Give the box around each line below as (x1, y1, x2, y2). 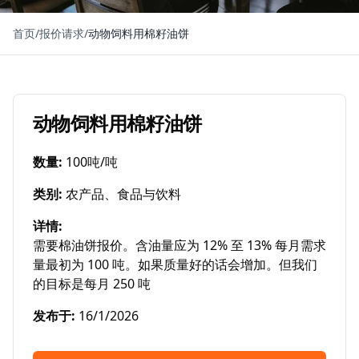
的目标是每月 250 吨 (33, 275, 151, 292)
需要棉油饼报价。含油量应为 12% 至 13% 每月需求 (33, 236, 326, 254)
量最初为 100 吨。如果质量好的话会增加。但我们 (33, 256, 317, 273)
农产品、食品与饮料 (66, 185, 181, 203)
